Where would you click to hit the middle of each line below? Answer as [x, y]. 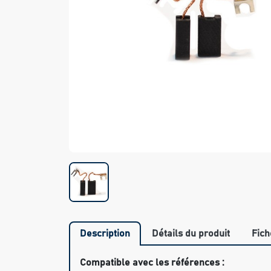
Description [105, 234]
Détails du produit [191, 234]
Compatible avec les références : [152, 263]
